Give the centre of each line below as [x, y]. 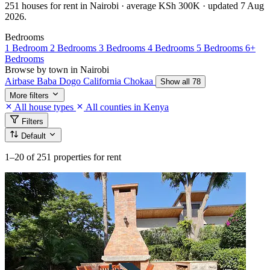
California [103, 81]
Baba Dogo [60, 81]
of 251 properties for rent [74, 157]
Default [35, 136]
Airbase [21, 81]
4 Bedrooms [172, 48]
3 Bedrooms [123, 48]
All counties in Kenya [126, 107]
